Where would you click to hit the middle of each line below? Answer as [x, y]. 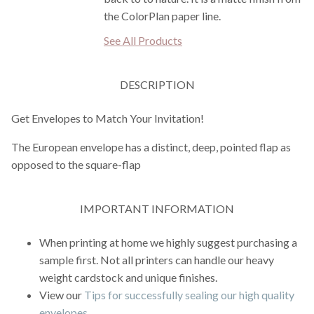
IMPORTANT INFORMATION [157, 209]
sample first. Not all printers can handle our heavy [157, 260]
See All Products [143, 40]
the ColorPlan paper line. [162, 16]
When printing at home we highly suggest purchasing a [168, 242]
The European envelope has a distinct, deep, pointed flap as [151, 147]
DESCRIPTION [157, 84]
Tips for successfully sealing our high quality [189, 295]
